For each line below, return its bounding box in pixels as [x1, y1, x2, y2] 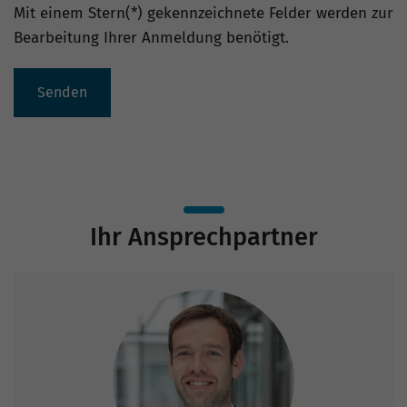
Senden [37, 84, 87, 102]
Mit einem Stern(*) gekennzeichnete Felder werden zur [14, 4, 393, 24]
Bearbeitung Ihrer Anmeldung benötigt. [14, 28, 289, 48]
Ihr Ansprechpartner [89, 223, 318, 253]
